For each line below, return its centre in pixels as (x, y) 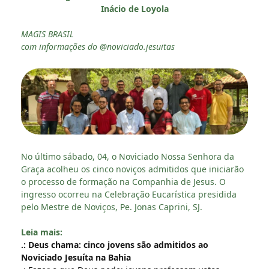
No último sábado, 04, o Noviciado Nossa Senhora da (128, 157)
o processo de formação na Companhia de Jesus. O (123, 182)
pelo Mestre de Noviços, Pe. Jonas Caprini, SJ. (112, 207)
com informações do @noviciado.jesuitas (98, 46)
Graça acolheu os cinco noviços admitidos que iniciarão (132, 169)
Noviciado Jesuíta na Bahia (76, 258)
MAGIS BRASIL (47, 34)
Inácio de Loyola (134, 8)
